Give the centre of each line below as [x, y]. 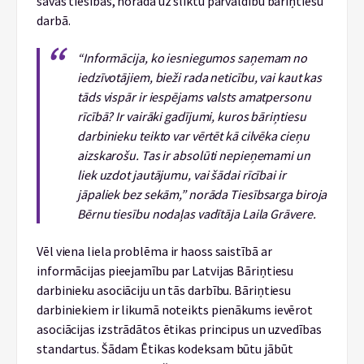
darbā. [54, 20]
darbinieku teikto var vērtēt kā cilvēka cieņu [193, 136]
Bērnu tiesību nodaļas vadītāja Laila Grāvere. [197, 214]
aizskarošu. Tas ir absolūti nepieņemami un [194, 155]
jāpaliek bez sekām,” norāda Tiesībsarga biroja [202, 194]
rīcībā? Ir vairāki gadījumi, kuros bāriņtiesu [192, 116]
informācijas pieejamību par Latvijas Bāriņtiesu [165, 271]
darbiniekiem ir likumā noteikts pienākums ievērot [175, 310]
